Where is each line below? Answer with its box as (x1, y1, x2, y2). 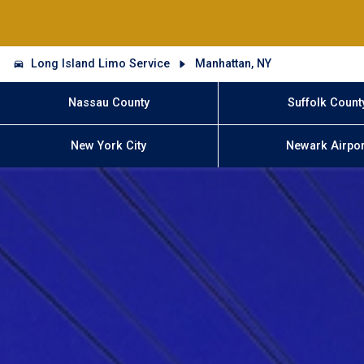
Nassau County (67, 95, 149, 110)
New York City (71, 139, 147, 154)
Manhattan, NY (194, 56, 271, 71)
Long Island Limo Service (31, 56, 171, 71)
